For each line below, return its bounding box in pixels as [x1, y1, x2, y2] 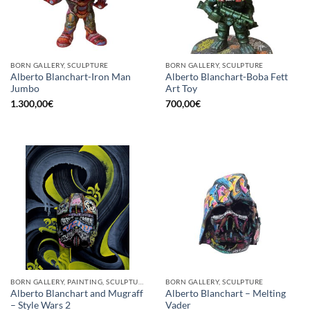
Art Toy [165, 83, 197, 95]
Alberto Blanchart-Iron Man [10, 71, 131, 83]
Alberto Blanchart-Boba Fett [165, 71, 288, 83]
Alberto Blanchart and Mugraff [10, 287, 143, 299]
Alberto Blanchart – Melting [165, 287, 286, 299]
